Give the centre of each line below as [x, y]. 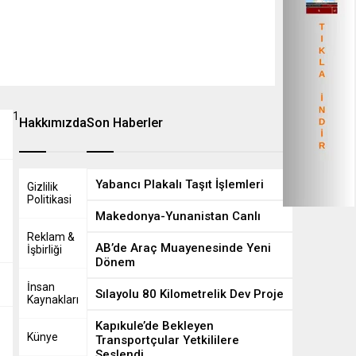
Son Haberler [125, 123]
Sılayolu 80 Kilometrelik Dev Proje [190, 294]
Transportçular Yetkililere [167, 340]
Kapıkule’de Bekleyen [155, 326]
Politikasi [49, 199]
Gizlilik [43, 187]
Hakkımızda [53, 123]
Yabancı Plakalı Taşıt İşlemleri [180, 184]
